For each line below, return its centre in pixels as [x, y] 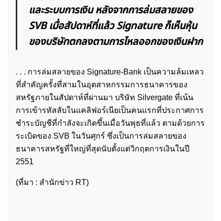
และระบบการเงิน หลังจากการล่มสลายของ [111, 11]
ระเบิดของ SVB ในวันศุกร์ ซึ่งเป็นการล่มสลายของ [101, 136]
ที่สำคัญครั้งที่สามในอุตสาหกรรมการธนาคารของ [102, 85]
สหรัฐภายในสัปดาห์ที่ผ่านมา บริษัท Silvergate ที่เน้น [105, 98]
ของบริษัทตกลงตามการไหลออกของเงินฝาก [116, 42]
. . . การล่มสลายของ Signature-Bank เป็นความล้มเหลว [110, 72]
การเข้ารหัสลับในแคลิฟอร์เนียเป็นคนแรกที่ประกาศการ [110, 110]
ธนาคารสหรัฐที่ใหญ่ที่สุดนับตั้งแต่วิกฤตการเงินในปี [103, 149]
